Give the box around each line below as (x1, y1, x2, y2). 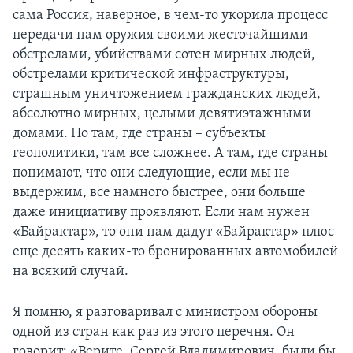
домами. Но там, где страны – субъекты (13, 126, 266, 142)
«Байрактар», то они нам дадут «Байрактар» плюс (13, 225, 334, 240)
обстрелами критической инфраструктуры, (13, 67, 289, 83)
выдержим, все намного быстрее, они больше (13, 185, 306, 201)
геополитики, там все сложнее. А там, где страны (13, 146, 328, 162)
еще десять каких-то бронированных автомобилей (13, 244, 338, 260)
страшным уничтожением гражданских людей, (13, 87, 321, 102)
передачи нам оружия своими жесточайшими (13, 28, 308, 43)
